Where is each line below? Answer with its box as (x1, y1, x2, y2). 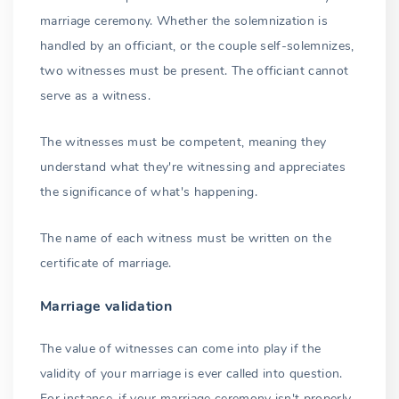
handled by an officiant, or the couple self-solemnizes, (40, 37, 354, 54)
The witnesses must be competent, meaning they (40, 133, 327, 151)
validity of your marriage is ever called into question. (40, 364, 343, 382)
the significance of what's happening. (40, 183, 257, 200)
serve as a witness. (40, 86, 151, 104)
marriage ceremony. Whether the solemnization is (40, 12, 329, 29)
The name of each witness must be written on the (40, 229, 332, 247)
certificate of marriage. (40, 254, 172, 272)
